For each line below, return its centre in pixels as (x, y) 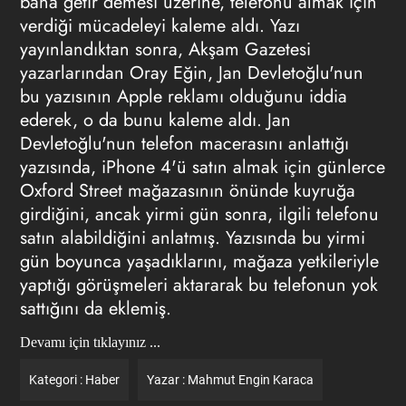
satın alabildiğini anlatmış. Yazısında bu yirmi (192, 238)
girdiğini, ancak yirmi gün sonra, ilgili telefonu (199, 214)
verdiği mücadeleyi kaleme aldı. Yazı (159, 26)
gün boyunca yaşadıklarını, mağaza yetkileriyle (199, 261)
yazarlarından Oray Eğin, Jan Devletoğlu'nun (191, 73)
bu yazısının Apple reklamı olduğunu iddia (183, 97)
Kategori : (57, 380)
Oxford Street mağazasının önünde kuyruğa (187, 191)
